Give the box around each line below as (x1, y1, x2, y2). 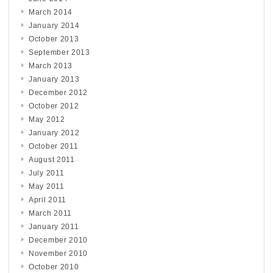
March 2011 (29, 209, 72, 218)
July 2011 (29, 169, 65, 178)
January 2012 (29, 129, 80, 138)
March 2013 (29, 62, 73, 71)
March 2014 (29, 8, 73, 17)
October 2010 (29, 263, 79, 272)
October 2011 (29, 142, 79, 151)
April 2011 (29, 196, 66, 205)
